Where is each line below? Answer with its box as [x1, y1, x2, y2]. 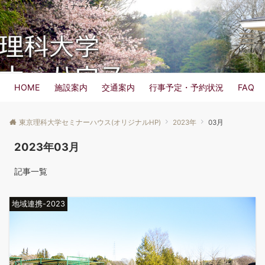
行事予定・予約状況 [149, 82, 224, 92]
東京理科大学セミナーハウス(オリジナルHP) [19, 118, 161, 127]
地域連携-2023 [12, 199, 65, 208]
